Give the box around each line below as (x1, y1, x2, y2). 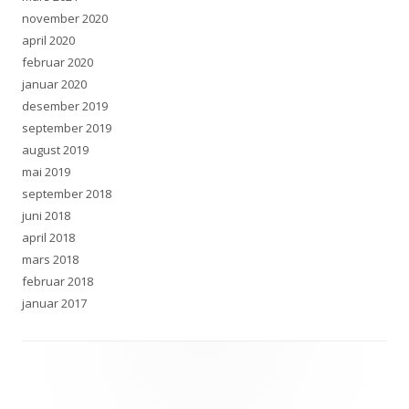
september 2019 (22, 119, 111, 136)
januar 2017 (22, 294, 87, 311)
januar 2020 (22, 75, 87, 92)
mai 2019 (22, 163, 70, 180)
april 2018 (22, 228, 75, 246)
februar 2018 (22, 272, 93, 289)
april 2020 (22, 31, 75, 48)
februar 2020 (22, 53, 93, 70)
